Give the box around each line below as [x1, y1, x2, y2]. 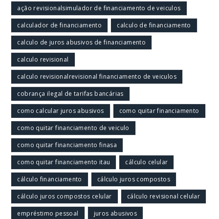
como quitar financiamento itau [17, 157, 110, 166]
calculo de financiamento [117, 21, 191, 29]
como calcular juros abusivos [17, 106, 104, 115]
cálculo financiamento [17, 175, 82, 183]
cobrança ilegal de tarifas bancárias [17, 89, 124, 98]
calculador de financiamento [17, 21, 102, 29]
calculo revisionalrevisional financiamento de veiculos [17, 72, 177, 81]
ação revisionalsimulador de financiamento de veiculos [17, 3, 181, 12]
